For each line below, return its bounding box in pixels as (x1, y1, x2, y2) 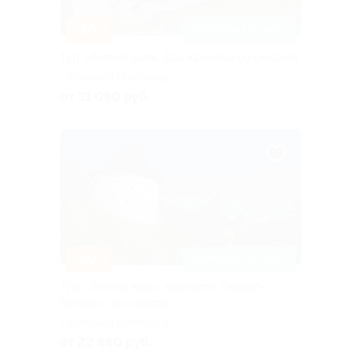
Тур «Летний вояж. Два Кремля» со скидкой (60, 50, 297, 64)
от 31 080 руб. (60, 88, 150, 104)
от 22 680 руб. (60, 334, 152, 350)
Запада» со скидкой (60, 296, 167, 309)
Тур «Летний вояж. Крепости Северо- (60, 280, 265, 293)
